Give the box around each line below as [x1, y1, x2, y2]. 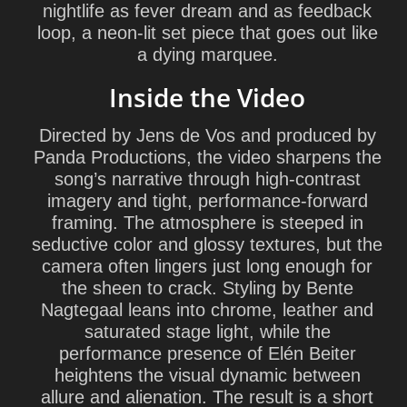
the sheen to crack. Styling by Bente [61, 278, 353, 298]
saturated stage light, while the [84, 322, 331, 342]
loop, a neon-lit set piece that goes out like [36, 23, 378, 43]
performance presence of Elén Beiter [58, 343, 356, 363]
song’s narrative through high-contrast [54, 169, 361, 189]
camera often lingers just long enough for [42, 256, 372, 276]
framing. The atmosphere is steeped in [51, 213, 363, 233]
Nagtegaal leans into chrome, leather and [41, 300, 373, 320]
